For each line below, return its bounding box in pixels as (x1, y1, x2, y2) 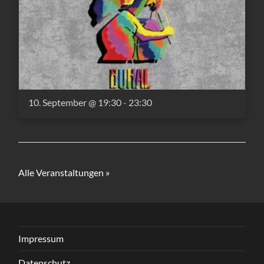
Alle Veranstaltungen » (18, 167, 110, 179)
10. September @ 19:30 (28, 97, 122, 108)
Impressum (18, 233, 64, 245)
